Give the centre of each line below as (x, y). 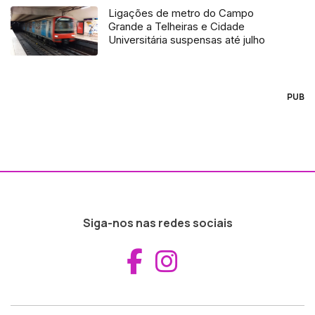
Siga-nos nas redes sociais (157, 223)
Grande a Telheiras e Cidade (177, 26)
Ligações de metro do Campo (181, 13)
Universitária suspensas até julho (187, 39)
